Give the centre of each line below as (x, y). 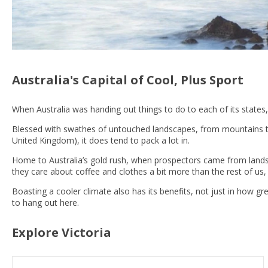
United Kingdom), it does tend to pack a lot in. (102, 140)
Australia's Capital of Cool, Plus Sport (128, 80)
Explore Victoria (62, 232)
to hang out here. (45, 202)
